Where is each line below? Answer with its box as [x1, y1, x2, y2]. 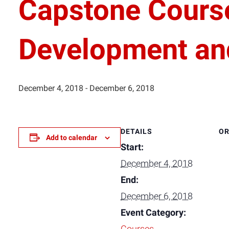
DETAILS [121, 127, 152, 135]
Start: [121, 142, 144, 152]
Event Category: [121, 208, 186, 218]
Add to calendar [45, 133, 97, 142]
